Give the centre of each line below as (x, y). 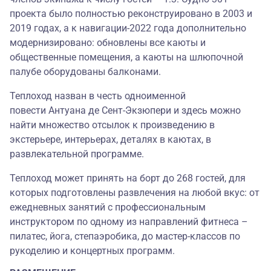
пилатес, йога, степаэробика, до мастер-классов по (125, 237)
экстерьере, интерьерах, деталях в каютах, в (110, 140)
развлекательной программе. (80, 154)
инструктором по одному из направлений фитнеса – (129, 222)
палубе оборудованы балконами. (85, 72)
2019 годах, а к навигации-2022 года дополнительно (128, 28)
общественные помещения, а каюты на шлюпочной (126, 57)
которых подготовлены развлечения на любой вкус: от (135, 193)
